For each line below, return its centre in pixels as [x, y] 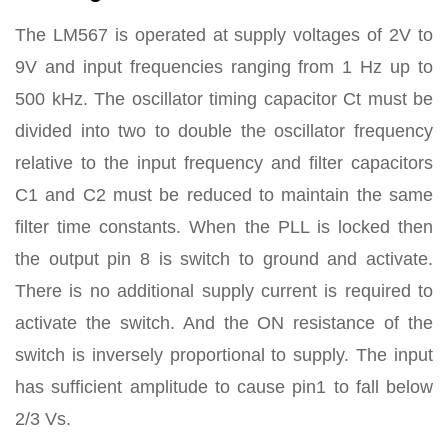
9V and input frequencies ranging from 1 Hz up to [224, 66]
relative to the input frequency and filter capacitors [224, 162]
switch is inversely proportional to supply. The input [224, 354]
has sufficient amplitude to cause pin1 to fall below [224, 386]
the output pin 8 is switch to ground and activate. [224, 258]
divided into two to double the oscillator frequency [224, 130]
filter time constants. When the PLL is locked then [224, 226]
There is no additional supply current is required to [224, 290]
